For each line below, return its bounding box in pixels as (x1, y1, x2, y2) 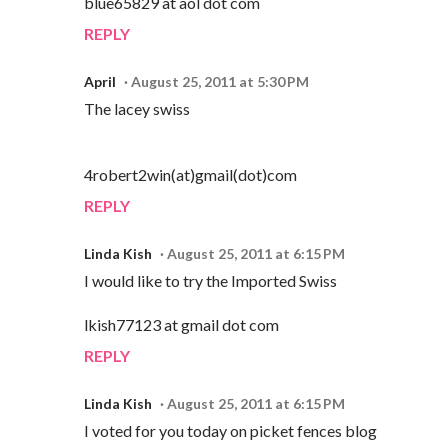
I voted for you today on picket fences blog (84, 420, 377, 440)
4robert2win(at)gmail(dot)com (84, 164, 297, 184)
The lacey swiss (84, 98, 190, 118)
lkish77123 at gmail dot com (84, 314, 279, 334)
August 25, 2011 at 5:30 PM (131, 72, 309, 90)
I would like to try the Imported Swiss (84, 270, 337, 290)
